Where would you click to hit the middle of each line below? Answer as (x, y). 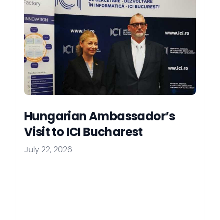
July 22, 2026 (48, 150)
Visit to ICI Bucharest (83, 132)
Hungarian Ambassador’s (100, 116)
